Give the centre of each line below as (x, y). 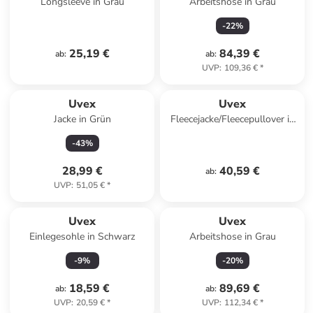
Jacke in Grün (82, 119)
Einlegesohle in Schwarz (82, 236)
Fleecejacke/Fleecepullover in (232, 119)
